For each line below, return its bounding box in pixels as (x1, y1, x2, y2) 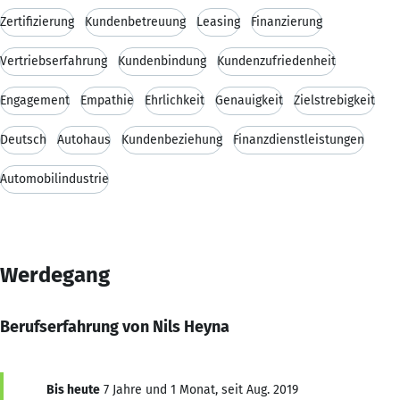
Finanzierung (251, 13, 322, 29)
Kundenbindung (118, 53, 206, 69)
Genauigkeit (215, 92, 283, 108)
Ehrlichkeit (145, 92, 204, 108)
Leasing (196, 13, 240, 29)
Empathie (80, 92, 134, 108)
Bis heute (46, 381, 100, 397)
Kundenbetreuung (85, 13, 186, 29)
